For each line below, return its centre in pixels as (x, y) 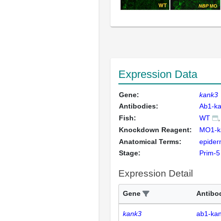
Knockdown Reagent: (155, 130)
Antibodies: (139, 106)
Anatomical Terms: (150, 142)
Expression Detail (156, 173)
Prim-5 (210, 153)
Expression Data (158, 74)
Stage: (130, 153)
